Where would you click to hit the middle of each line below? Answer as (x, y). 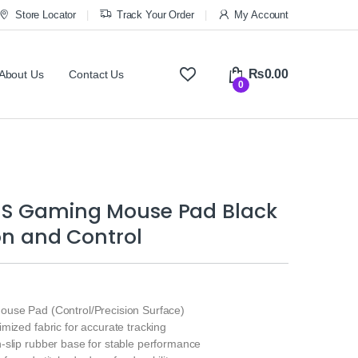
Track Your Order (155, 14)
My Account (261, 14)
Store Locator (46, 14)
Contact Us (97, 75)
